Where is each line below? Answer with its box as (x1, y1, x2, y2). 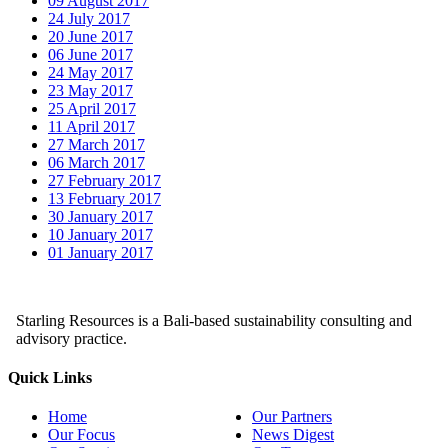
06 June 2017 (48, 45, 133, 63)
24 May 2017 (48, 63, 133, 81)
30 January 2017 (48, 207, 153, 225)
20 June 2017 (48, 27, 133, 45)
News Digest (252, 426, 334, 444)
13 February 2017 (48, 189, 161, 207)
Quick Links (8, 368, 92, 386)
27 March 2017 (48, 135, 145, 153)
